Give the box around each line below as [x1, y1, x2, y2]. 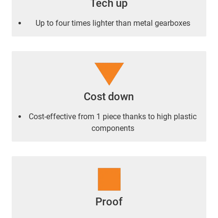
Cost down [84, 90, 134, 103]
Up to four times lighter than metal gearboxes [36, 18, 190, 28]
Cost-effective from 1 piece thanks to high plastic [29, 111, 197, 121]
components [91, 123, 134, 133]
